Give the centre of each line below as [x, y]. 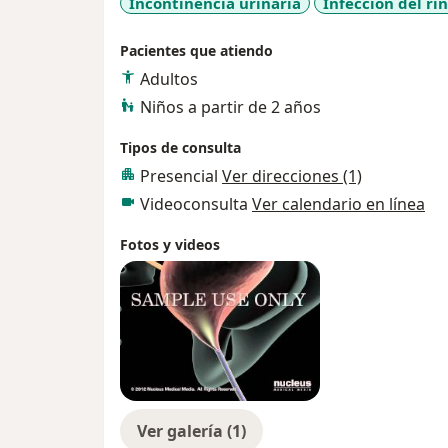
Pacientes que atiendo [196, 51]
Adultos [169, 79]
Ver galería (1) [191, 431]
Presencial [181, 176]
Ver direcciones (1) [292, 176]
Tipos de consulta [180, 148]
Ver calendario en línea [338, 204]
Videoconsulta [196, 204]
